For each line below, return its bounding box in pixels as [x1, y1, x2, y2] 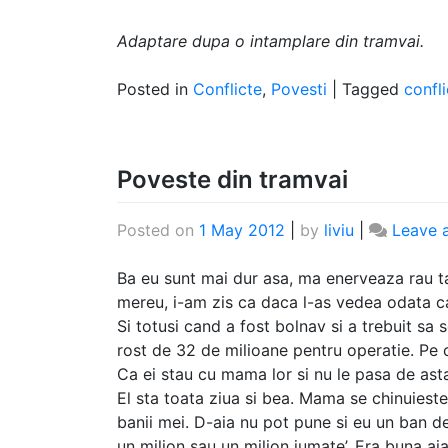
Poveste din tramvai [117, 164, 348, 194]
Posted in [117, 78, 193, 99]
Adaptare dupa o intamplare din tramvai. [117, 30, 424, 51]
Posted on [117, 220, 199, 241]
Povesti [271, 78, 327, 99]
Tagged [342, 78, 404, 99]
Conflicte [193, 78, 262, 99]
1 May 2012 [199, 220, 285, 241]
